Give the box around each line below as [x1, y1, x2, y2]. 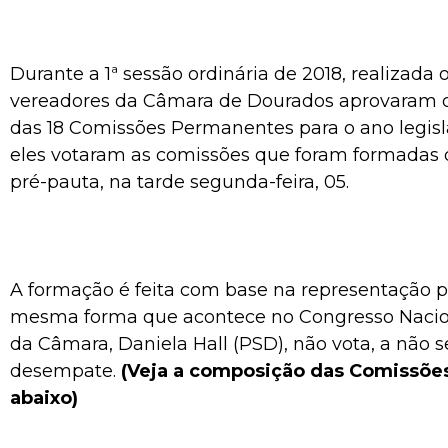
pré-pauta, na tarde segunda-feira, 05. [10, 170, 349, 193]
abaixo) [10, 386, 78, 409]
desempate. [10, 359, 116, 382]
